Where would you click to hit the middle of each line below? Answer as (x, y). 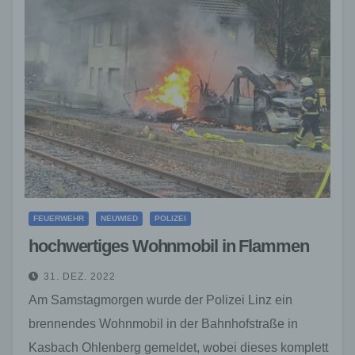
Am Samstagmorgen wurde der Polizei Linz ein (160, 300)
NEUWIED (119, 218)
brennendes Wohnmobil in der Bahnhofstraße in (163, 323)
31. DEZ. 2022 (80, 276)
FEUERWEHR (59, 218)
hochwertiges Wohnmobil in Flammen (169, 246)
